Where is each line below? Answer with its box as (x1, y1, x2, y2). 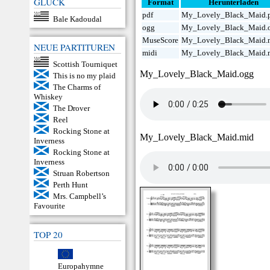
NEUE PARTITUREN (34, 41, 115, 54)
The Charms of (52, 82, 101, 92)
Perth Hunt (52, 180, 88, 189)
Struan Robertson (52, 168, 110, 178)
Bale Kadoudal (52, 14, 102, 24)
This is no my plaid (52, 71, 116, 80)
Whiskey (34, 92, 63, 101)
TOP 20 (34, 228, 63, 240)
